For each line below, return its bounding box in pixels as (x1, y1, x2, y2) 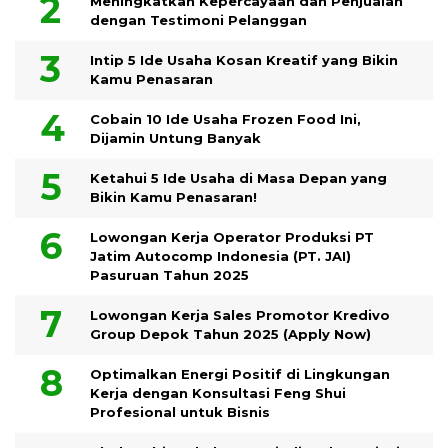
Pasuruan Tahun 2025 (90, 267, 249, 283)
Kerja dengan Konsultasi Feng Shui (90, 385, 346, 401)
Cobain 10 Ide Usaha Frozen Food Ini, (90, 111, 361, 127)
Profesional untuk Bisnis (90, 404, 270, 420)
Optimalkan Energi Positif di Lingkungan (90, 366, 390, 382)
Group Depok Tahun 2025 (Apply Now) (90, 326, 371, 342)
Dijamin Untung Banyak (90, 130, 261, 146)
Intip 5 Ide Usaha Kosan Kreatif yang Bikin (90, 52, 398, 68)
